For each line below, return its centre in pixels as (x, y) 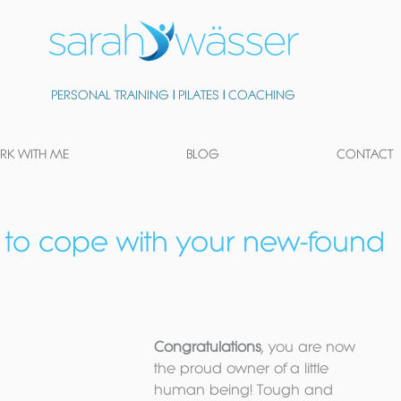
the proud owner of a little (243, 368)
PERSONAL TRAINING (110, 95)
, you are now (311, 346)
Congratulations (208, 346)
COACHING (262, 95)
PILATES (200, 95)
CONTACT (364, 154)
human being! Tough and (246, 389)
